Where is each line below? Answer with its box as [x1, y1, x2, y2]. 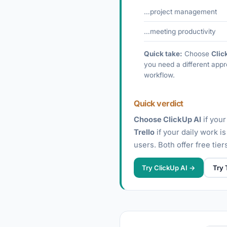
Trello [134, 128, 155, 137]
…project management [144, 8, 217, 16]
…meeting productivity [144, 27, 216, 35]
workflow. [144, 71, 175, 79]
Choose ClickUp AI [134, 115, 201, 124]
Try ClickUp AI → [142, 163, 196, 172]
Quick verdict [134, 98, 183, 108]
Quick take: [144, 50, 182, 58]
